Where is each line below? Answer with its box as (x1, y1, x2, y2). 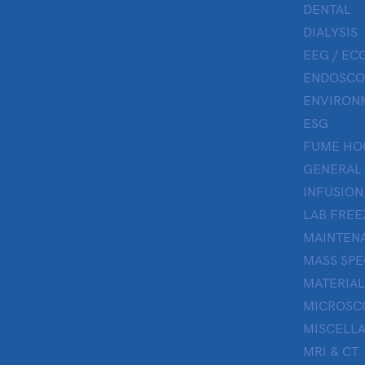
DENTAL (303, 2, 351, 16)
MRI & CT (303, 345, 358, 358)
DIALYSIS (303, 25, 358, 39)
